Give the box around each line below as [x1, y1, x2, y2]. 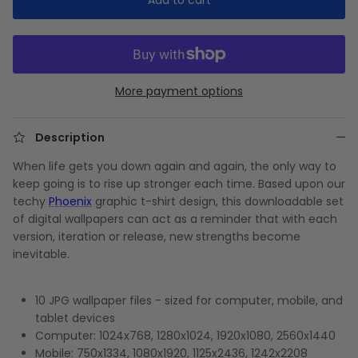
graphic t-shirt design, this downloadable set [92, 193, 344, 209]
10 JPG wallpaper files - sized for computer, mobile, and [35, 292, 343, 308]
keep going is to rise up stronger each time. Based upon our [13, 175, 345, 192]
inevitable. [13, 245, 70, 262]
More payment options [115, 82, 243, 99]
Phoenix [49, 193, 92, 209]
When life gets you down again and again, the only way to [13, 157, 336, 174]
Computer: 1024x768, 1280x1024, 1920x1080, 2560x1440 [35, 327, 336, 344]
